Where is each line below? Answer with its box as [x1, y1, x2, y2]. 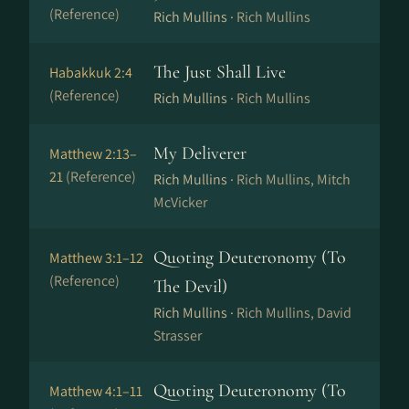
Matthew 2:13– [49, 144, 137, 163]
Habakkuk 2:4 [49, 63, 132, 82]
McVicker [153, 193, 207, 212]
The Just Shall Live [153, 61, 286, 83]
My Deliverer [153, 142, 246, 164]
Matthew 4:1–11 [49, 382, 142, 401]
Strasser [153, 326, 202, 345]
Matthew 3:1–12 [49, 248, 143, 267]
